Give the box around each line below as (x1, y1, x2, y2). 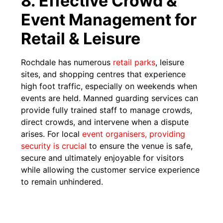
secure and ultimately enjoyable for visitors (21, 153, 184, 163)
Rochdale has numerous (21, 57, 113, 68)
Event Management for (21, 10, 197, 30)
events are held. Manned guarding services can (21, 93, 199, 104)
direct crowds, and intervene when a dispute (21, 117, 189, 127)
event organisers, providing (82, 129, 186, 139)
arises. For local (21, 129, 83, 139)
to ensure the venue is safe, (87, 141, 193, 151)
